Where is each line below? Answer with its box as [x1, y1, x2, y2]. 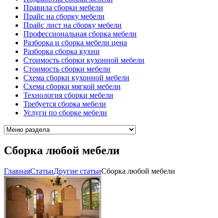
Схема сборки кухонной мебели [23, 73, 129, 82]
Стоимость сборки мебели [23, 65, 110, 73]
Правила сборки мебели [23, 3, 103, 12]
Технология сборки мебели [23, 91, 113, 100]
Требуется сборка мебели [23, 100, 106, 109]
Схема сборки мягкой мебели [23, 82, 121, 91]
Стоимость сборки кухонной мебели [23, 56, 145, 65]
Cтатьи [30, 167, 54, 176]
